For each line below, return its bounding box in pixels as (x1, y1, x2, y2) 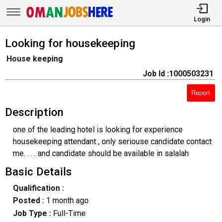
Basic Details (4, 165, 72, 178)
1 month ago (46, 196, 89, 206)
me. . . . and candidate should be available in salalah (12, 148, 189, 158)
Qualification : (12, 183, 64, 193)
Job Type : (12, 208, 53, 218)
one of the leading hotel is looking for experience (12, 124, 183, 134)
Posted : (12, 196, 46, 206)
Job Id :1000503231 (142, 69, 214, 79)
